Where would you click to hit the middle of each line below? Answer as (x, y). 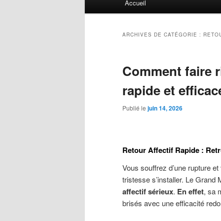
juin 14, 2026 (165, 108)
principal (98, 10)
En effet (190, 191)
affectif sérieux (148, 191)
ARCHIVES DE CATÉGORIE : (163, 35)
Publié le (135, 108)
